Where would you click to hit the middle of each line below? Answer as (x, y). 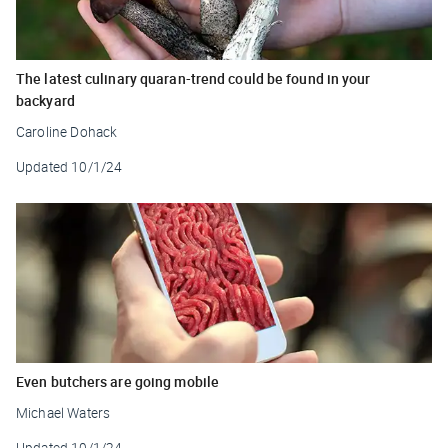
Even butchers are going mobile (117, 381)
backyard (45, 100)
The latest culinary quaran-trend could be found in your (193, 78)
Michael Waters (63, 412)
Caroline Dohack (67, 131)
